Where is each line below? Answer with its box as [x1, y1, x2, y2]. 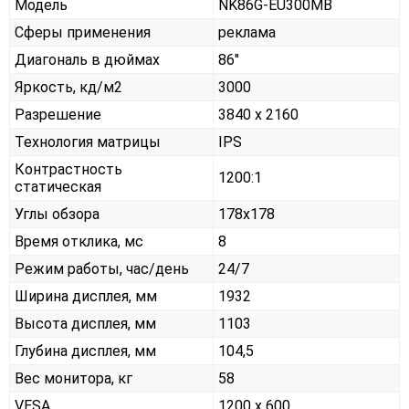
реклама [218, 24, 276, 42]
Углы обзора [15, 205, 100, 224]
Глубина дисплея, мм [15, 342, 156, 361]
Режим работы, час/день [15, 260, 189, 278]
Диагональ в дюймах [15, 51, 160, 69]
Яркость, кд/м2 [15, 79, 122, 97]
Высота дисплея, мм [15, 315, 156, 333]
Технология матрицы [15, 133, 161, 152]
